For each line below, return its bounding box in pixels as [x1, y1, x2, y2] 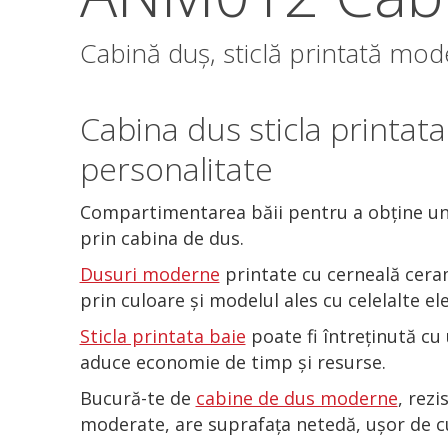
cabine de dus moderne [195, 385, 398, 410]
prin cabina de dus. [79, 225, 244, 250]
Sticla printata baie [79, 323, 246, 348]
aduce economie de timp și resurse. [79, 349, 386, 374]
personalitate [79, 146, 273, 190]
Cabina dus [79, 106, 241, 150]
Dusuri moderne [79, 261, 220, 286]
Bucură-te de [79, 385, 196, 410]
